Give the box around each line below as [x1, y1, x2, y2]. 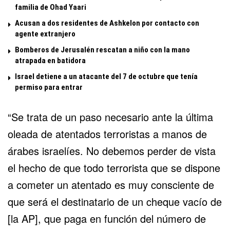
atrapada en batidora [15, 55, 86, 65]
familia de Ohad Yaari [15, 2, 86, 12]
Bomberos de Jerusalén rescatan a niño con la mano [15, 45, 190, 54]
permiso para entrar [15, 82, 83, 92]
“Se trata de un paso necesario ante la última [8, 109, 213, 124]
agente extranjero [15, 29, 75, 39]
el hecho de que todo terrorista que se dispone [8, 160, 220, 175]
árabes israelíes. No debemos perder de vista [8, 143, 216, 158]
